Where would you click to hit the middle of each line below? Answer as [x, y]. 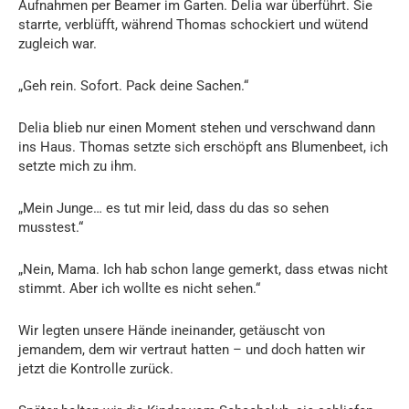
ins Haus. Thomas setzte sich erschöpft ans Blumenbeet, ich [203, 147]
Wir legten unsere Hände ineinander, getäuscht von [172, 330]
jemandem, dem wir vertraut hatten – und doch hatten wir [192, 349]
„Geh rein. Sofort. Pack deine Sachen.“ [133, 85]
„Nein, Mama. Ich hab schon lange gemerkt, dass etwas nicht [203, 269]
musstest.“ [51, 227]
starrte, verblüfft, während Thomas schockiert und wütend [193, 24]
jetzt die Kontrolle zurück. [96, 368]
